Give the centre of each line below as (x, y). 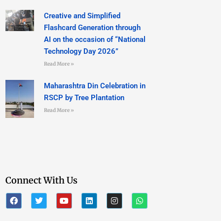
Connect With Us (41, 180)
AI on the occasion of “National (94, 39)
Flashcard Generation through (92, 27)
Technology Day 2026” (81, 51)
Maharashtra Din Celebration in (94, 86)
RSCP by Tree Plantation (84, 97)
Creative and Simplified (82, 16)
